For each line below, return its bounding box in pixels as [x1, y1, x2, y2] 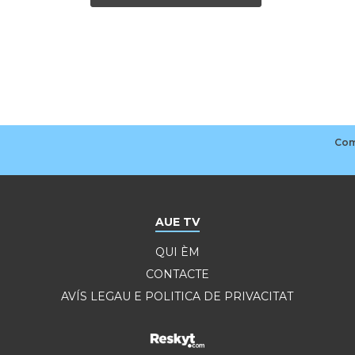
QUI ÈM [155, 244, 200, 259]
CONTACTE [145, 266, 209, 281]
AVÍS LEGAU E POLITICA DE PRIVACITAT [61, 288, 294, 303]
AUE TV [155, 214, 200, 229]
